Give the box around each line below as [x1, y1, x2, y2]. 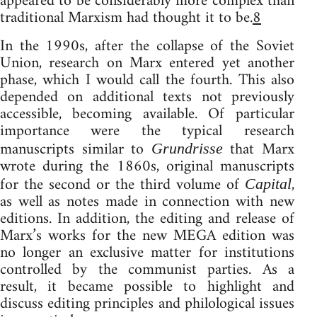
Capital [244, 174, 292, 192]
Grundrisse [151, 139, 223, 157]
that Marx [222, 135, 294, 163]
